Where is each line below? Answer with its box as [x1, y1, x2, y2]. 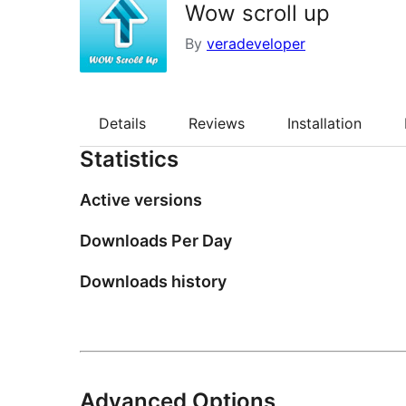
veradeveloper [207, 34, 305, 53]
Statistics [80, 146, 179, 173]
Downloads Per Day [80, 231, 232, 251]
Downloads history [80, 272, 227, 292]
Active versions [80, 190, 202, 210]
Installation [287, 114, 362, 133]
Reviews [188, 114, 245, 133]
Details [99, 114, 146, 133]
